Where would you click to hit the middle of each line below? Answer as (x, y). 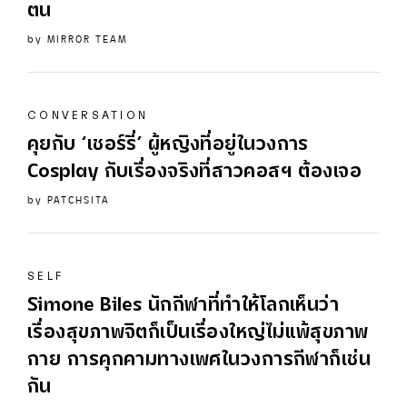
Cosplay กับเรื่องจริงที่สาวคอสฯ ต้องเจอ (195, 173)
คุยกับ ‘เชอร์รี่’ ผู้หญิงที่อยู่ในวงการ (168, 145)
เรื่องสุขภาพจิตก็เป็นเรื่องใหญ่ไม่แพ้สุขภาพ (198, 333)
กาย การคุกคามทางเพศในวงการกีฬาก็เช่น (199, 361)
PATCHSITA (79, 200)
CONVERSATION (88, 115)
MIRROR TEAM (87, 40)
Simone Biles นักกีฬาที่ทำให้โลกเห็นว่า (184, 306)
